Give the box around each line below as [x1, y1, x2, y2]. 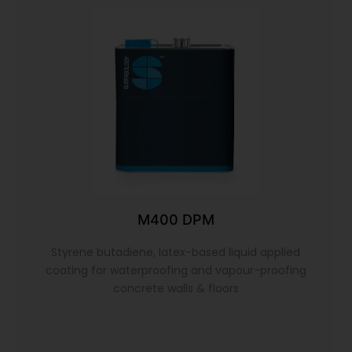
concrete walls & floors [112, 280, 239, 297]
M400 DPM [137, 211, 214, 229]
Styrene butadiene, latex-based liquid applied [51, 244, 301, 261]
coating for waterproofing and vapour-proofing [45, 262, 306, 279]
